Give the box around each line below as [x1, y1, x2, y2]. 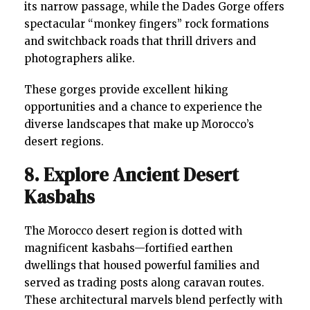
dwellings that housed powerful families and [24, 258, 259, 272]
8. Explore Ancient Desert [24, 161, 239, 188]
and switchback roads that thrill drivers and [24, 34, 256, 48]
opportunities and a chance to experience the [24, 100, 262, 113]
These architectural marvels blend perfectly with [24, 293, 282, 307]
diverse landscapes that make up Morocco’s [24, 117, 254, 131]
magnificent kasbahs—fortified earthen [24, 241, 232, 255]
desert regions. [24, 134, 104, 148]
